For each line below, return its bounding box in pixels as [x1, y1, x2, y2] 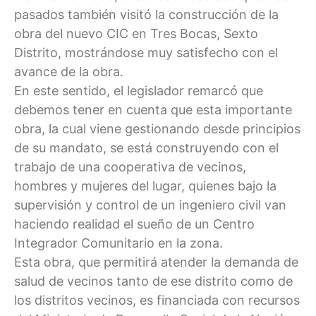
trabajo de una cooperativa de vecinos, [14, 159, 246, 174]
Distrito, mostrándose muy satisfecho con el [14, 44, 278, 60]
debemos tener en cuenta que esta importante [14, 102, 292, 117]
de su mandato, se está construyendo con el [14, 140, 279, 155]
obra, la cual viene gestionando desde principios [14, 121, 300, 136]
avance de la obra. [14, 63, 123, 79]
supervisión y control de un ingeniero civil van [14, 197, 286, 212]
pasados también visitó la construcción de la [14, 6, 279, 22]
